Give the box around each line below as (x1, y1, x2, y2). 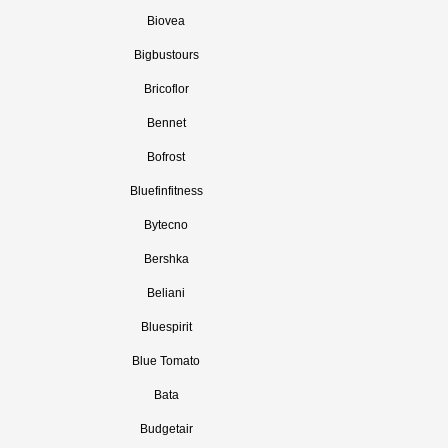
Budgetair (139, 422, 193, 436)
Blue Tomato (132, 354, 200, 368)
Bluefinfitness (129, 184, 203, 198)
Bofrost (147, 150, 185, 164)
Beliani (147, 286, 185, 300)
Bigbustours (133, 48, 199, 62)
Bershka (143, 252, 189, 266)
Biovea (147, 14, 185, 28)
